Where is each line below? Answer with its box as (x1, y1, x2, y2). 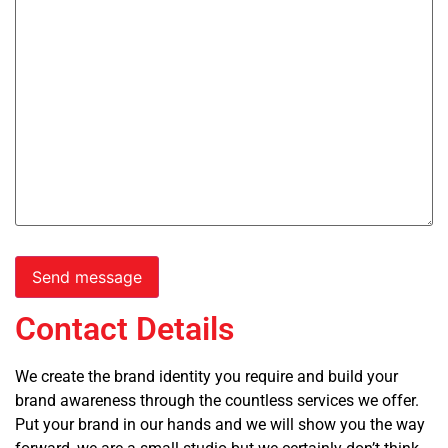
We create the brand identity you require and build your (15, 366, 398, 386)
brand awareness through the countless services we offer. (15, 390, 419, 410)
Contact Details (15, 309, 234, 348)
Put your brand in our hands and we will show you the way (15, 414, 425, 434)
